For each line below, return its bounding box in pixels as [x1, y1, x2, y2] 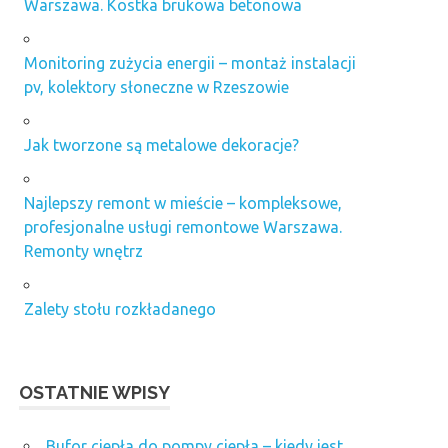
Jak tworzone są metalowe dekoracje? [24, 135, 299, 154]
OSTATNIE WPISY [19, 381, 171, 403]
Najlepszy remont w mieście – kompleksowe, [24, 193, 342, 212]
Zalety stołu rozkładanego [24, 299, 216, 318]
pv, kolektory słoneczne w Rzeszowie [24, 77, 289, 96]
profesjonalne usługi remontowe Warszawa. [24, 217, 342, 236]
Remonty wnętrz [24, 241, 143, 260]
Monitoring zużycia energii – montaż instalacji [24, 53, 356, 72]
